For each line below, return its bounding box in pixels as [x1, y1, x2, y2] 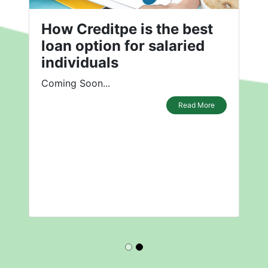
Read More [178, 100, 215, 110]
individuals [41, 54, 118, 72]
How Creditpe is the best [41, 20, 213, 38]
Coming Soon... [41, 77, 110, 90]
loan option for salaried [41, 37, 205, 55]
